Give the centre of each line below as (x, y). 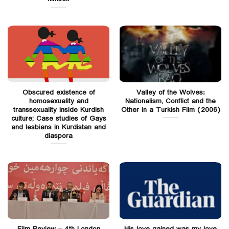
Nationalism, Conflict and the (170, 101)
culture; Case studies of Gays (59, 118)
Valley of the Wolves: (170, 92)
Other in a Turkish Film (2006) (170, 110)
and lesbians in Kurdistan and (59, 127)
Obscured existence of (59, 92)
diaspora (59, 136)
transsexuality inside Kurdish (59, 110)
